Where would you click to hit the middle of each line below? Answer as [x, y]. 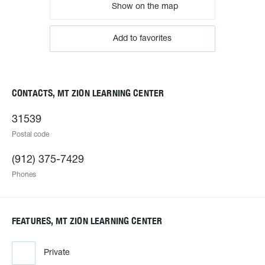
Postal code [30, 135]
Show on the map [144, 7]
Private [57, 253]
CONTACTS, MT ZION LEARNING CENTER [88, 93]
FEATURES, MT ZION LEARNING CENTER [87, 221]
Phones [24, 175]
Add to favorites [142, 39]
